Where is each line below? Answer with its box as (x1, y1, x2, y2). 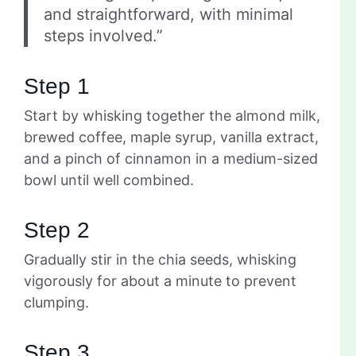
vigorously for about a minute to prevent (24, 273, 296, 290)
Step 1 (24, 74, 90, 99)
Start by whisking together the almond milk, (24, 107, 320, 125)
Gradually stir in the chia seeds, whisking (24, 251, 296, 269)
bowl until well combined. (24, 172, 194, 189)
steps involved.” (44, 26, 163, 46)
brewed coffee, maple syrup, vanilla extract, (24, 129, 319, 146)
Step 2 (24, 218, 90, 243)
